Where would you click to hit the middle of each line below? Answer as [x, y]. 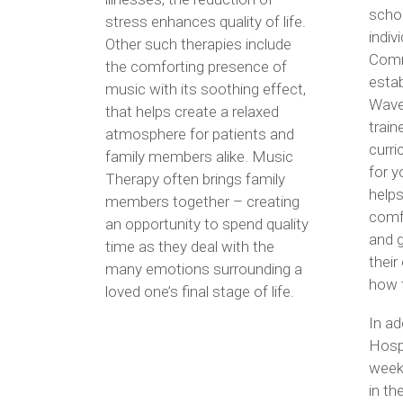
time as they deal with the [190, 246]
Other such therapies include [198, 44]
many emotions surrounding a [204, 269]
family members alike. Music [199, 156]
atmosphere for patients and [200, 134]
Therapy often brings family [195, 179]
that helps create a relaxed [192, 111]
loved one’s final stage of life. [200, 291]
